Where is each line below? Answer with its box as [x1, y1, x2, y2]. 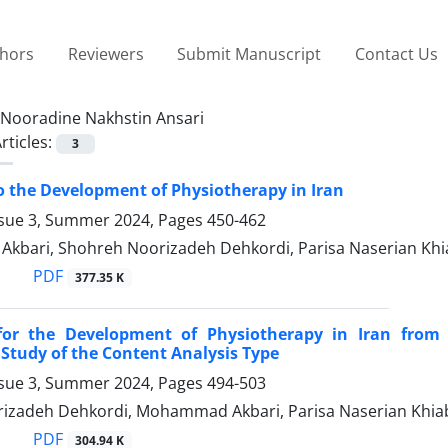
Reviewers [67, 42, 144, 65]
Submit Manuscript [177, 42, 322, 65]
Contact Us [354, 42, 438, 65]
